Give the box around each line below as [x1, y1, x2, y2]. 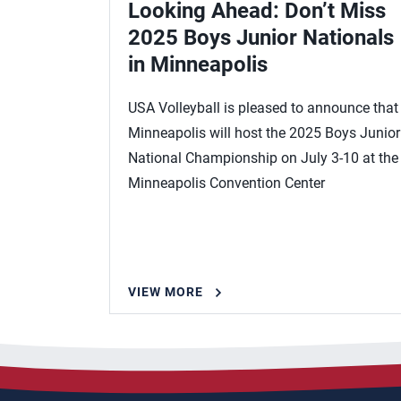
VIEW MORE [128, 285, 203, 299]
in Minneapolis [128, 52, 268, 77]
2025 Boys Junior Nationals [128, 25, 394, 50]
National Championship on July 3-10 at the [128, 149, 398, 166]
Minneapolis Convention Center [128, 175, 325, 192]
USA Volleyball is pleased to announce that [128, 99, 398, 116]
